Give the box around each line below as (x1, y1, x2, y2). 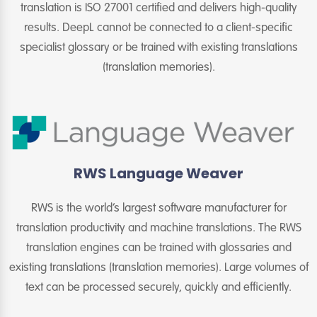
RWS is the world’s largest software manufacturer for (30, 202, 287, 214)
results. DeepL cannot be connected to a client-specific (24, 22, 293, 35)
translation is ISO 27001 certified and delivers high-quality (20, 2, 297, 15)
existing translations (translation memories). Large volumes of (8, 261, 309, 274)
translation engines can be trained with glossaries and (25, 241, 292, 254)
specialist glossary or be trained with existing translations (19, 42, 298, 54)
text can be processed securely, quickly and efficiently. (25, 281, 292, 294)
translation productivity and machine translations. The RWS (16, 221, 301, 234)
